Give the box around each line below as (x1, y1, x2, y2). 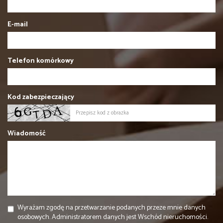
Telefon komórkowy (7, 55, 74, 67)
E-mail (7, 19, 28, 31)
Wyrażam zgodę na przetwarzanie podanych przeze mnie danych (17, 202, 206, 214)
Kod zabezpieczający (7, 92, 74, 104)
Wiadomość (7, 128, 46, 140)
